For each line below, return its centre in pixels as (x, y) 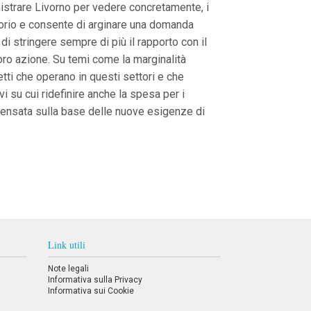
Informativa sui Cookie (91, 291)
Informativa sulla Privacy (95, 280)
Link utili (67, 245)
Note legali (69, 269)
